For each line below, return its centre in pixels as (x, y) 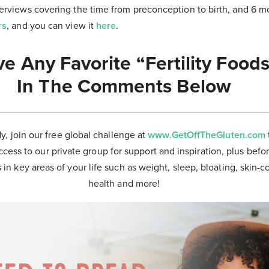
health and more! (124, 183)
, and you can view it (52, 26)
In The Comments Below (124, 86)
